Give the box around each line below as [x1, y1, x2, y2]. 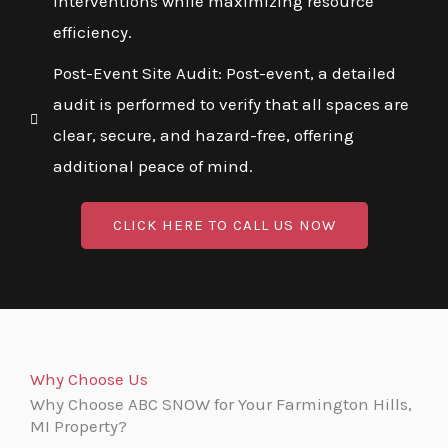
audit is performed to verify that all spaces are [52, 94, 409, 115]
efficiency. [52, 22, 132, 43]
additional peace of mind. [52, 156, 253, 177]
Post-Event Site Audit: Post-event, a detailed [52, 63, 396, 84]
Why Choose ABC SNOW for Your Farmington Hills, [30, 394, 412, 415]
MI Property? [30, 416, 127, 437]
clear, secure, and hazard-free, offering [52, 125, 354, 146]
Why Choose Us [30, 369, 148, 390]
